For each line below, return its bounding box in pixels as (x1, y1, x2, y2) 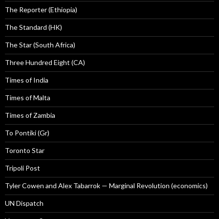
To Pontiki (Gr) (5, 129, 49, 137)
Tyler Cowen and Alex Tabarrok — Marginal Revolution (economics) (5, 181, 208, 190)
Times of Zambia (5, 111, 55, 120)
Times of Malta (5, 93, 50, 102)
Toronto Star (5, 146, 44, 155)
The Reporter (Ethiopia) (5, 5, 77, 14)
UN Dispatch (5, 199, 44, 208)
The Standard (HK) (5, 23, 62, 32)
